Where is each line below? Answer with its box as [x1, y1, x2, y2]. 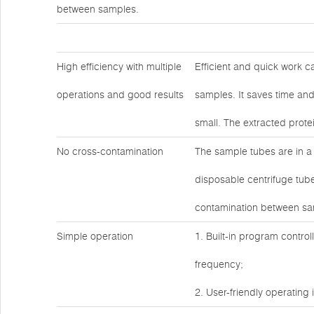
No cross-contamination [57, 145, 163, 158]
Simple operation [57, 230, 133, 243]
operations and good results [57, 88, 184, 101]
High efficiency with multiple [57, 60, 182, 73]
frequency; [195, 258, 243, 271]
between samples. [57, 3, 139, 15]
